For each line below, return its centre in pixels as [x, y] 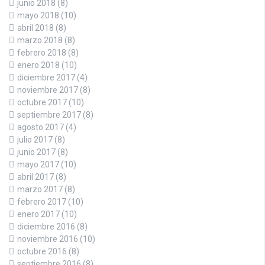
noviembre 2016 [48, 239]
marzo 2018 [40, 41]
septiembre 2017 [49, 115]
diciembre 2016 [46, 227]
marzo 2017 [40, 190]
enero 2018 [38, 65]
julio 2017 [35, 140]
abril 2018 [35, 28]
